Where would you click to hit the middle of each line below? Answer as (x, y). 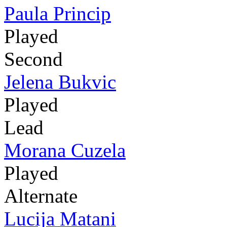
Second (33, 59)
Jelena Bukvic (60, 82)
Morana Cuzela (65, 150)
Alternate (41, 196)
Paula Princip (58, 13)
